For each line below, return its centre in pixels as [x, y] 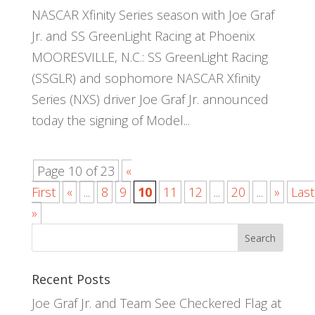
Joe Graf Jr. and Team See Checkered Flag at [156, 303]
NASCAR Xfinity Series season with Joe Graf [153, 14]
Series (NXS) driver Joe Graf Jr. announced [150, 99]
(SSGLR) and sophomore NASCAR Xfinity [146, 78]
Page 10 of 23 [76, 171]
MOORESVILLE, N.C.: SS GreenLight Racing [149, 57]
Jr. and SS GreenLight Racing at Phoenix [143, 36]
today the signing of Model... [110, 120]
